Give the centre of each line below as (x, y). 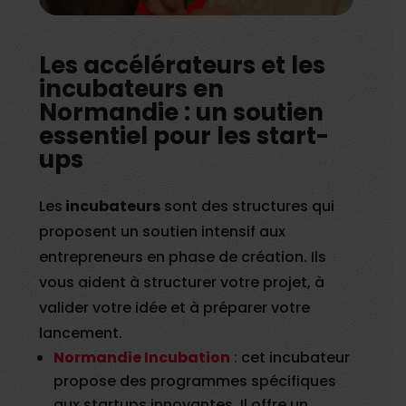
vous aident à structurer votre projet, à (182, 283)
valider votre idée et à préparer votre (175, 308)
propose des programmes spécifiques (195, 382)
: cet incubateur (290, 358)
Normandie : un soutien (182, 113)
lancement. (81, 333)
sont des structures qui (248, 207)
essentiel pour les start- (184, 136)
